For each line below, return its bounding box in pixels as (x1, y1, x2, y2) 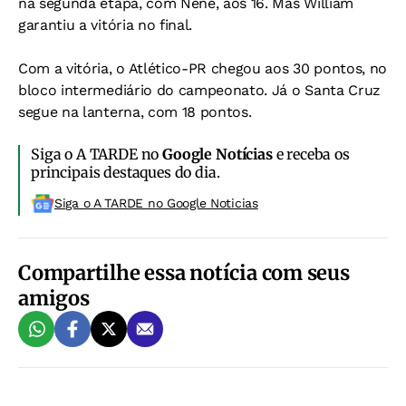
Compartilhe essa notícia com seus (18, 260, 350, 285)
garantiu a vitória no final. (18, 16, 193, 34)
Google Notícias (162, 145, 273, 163)
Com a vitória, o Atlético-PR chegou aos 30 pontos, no (18, 60, 388, 77)
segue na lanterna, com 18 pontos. (18, 103, 252, 121)
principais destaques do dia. (31, 163, 220, 181)
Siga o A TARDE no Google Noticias (54, 196, 258, 210)
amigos (18, 285, 90, 311)
